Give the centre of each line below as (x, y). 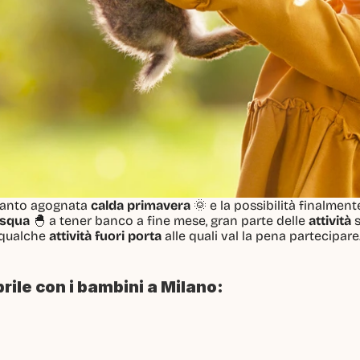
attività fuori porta (105, 236)
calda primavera (141, 205)
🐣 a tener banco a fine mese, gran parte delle (169, 221)
